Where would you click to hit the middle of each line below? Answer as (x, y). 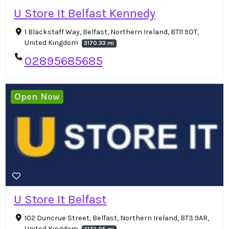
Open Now (37, 97)
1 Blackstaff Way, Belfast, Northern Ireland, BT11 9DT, (111, 32)
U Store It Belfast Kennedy (85, 13)
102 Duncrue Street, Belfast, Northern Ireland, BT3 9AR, (117, 218)
